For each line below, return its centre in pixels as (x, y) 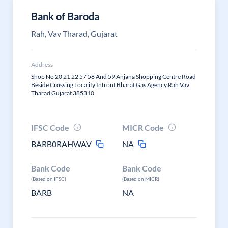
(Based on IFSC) (49, 179)
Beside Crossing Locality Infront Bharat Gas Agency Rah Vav (110, 85)
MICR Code (143, 127)
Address (42, 64)
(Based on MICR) (141, 179)
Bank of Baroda (65, 16)
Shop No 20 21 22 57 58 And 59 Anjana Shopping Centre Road (113, 77)
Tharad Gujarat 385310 (63, 93)
